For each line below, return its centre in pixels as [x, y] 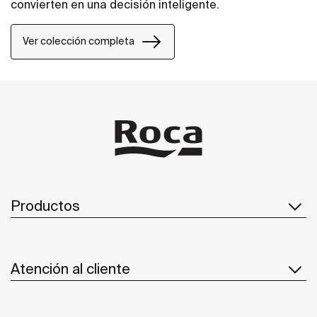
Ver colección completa [79, 41]
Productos [45, 206]
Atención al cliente [70, 269]
